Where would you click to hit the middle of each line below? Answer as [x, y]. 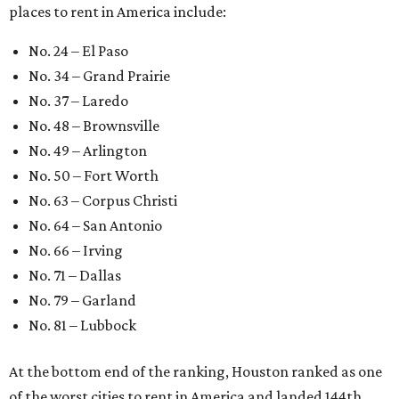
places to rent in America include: [118, 11]
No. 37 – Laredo [78, 100]
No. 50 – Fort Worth [94, 175]
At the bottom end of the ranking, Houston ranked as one [195, 371]
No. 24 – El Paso [78, 50]
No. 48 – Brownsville [94, 125]
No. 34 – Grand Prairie [99, 75]
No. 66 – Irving [76, 250]
